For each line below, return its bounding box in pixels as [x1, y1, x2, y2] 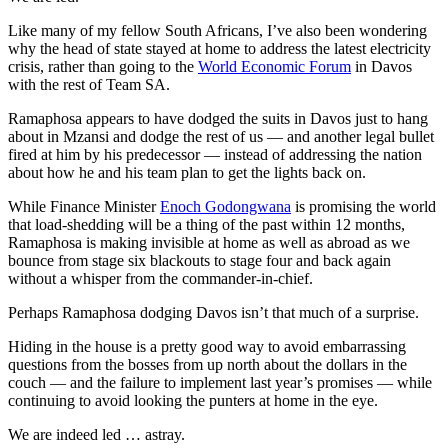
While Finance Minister [8, 198, 160, 216]
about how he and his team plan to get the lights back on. [8, 164, 366, 182]
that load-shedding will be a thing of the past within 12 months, [8, 216, 405, 234]
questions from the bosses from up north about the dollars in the [8, 356, 407, 374]
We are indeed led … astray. [8, 426, 185, 444]
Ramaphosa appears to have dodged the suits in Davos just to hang [8, 110, 428, 128]
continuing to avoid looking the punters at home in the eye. [8, 392, 378, 410]
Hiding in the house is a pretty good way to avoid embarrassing [8, 338, 406, 356]
